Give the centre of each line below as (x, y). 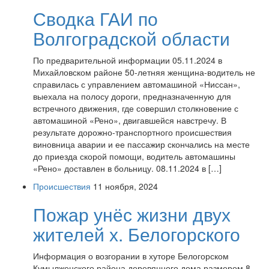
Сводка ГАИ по (95, 18)
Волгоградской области (131, 38)
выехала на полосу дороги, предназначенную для (132, 96)
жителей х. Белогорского (137, 234)
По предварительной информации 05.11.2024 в (128, 60)
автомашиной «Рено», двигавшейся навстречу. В (130, 120)
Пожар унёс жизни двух (132, 214)
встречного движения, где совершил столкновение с (136, 108)
